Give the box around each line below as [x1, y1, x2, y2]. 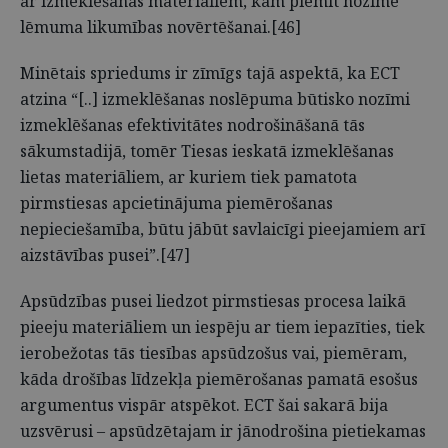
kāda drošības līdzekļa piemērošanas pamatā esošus [20, 368, 418, 390]
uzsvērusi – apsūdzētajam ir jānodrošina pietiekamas [20, 420, 426, 442]
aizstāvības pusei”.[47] [20, 244, 190, 266]
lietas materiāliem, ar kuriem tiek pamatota [20, 166, 357, 188]
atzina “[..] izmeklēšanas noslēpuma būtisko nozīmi [20, 88, 410, 110]
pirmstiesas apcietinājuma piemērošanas [20, 192, 333, 214]
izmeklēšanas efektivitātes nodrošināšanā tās [20, 114, 365, 136]
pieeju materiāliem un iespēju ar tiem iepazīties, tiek [20, 316, 425, 338]
